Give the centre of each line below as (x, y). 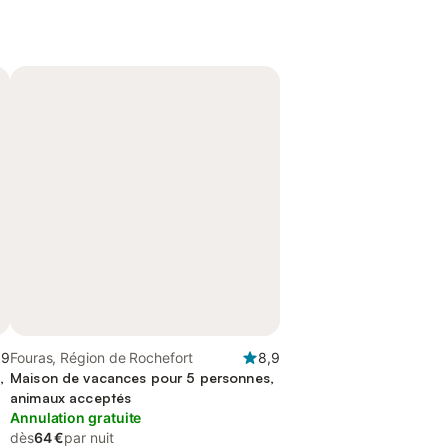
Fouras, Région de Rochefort (101, 357)
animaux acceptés (71, 397)
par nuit (89, 437)
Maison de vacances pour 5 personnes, (142, 377)
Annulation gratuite (76, 417)
